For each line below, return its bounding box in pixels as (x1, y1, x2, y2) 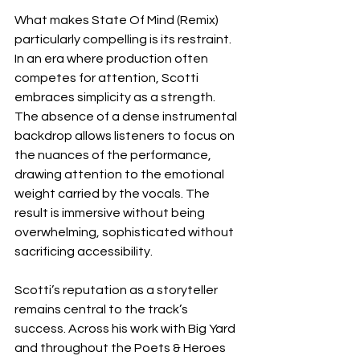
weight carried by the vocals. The (14, 186, 212, 200)
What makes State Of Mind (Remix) (14, 13, 221, 27)
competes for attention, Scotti (14, 71, 201, 84)
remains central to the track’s (14, 302, 190, 316)
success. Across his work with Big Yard (14, 321, 238, 335)
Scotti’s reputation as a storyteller (14, 283, 220, 297)
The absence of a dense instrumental (14, 109, 239, 123)
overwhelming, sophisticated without (14, 225, 236, 239)
